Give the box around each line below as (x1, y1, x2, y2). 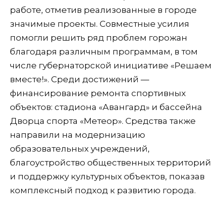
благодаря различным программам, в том (10, 47, 198, 57)
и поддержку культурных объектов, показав (10, 171, 205, 182)
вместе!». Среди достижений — (10, 74, 149, 85)
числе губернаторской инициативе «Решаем (10, 60, 212, 71)
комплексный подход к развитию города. (10, 185, 196, 196)
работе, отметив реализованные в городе (10, 5, 197, 15)
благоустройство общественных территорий (10, 158, 211, 168)
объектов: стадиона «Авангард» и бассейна (10, 102, 202, 112)
